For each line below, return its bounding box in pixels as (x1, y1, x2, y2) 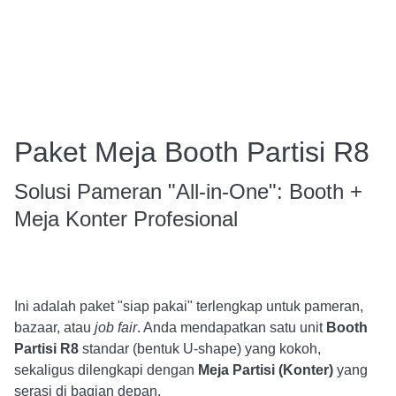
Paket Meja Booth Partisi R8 (14, 136, 369, 168)
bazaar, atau (14, 320, 95, 335)
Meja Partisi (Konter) (198, 362, 333, 377)
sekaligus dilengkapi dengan (14, 362, 198, 377)
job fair (95, 320, 137, 335)
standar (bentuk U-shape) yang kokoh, (79, 341, 321, 356)
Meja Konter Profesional (14, 207, 238, 231)
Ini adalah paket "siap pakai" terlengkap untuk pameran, (14, 299, 363, 314)
